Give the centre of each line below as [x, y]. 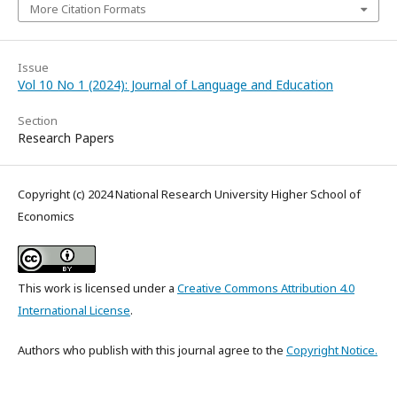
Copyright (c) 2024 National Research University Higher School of [189, 194]
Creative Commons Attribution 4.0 [266, 288]
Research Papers [66, 137]
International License [74, 310]
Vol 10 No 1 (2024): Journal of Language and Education [175, 84]
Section [38, 120]
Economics [46, 216]
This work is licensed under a [97, 288]
